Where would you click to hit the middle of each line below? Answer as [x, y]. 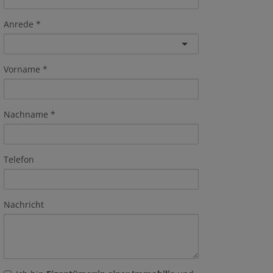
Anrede [19, 24]
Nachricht [24, 204]
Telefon [19, 159]
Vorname [22, 69]
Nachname [26, 114]
